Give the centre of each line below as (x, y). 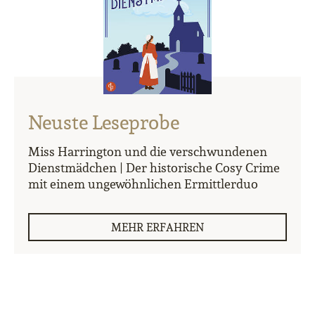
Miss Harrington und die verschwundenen (148, 152)
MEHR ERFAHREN (157, 227)
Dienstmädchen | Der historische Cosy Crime (154, 168)
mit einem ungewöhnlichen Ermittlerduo (143, 184)
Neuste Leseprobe (104, 123)
